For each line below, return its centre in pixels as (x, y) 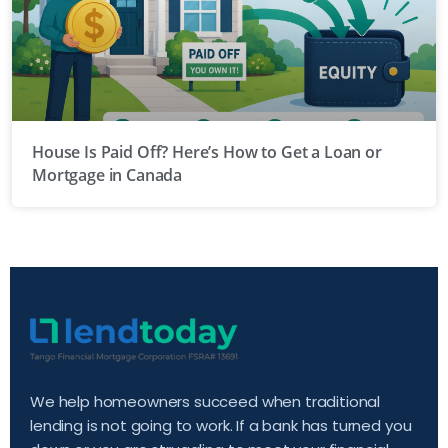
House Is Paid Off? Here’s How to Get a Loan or (207, 151)
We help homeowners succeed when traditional (205, 401)
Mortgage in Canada (107, 174)
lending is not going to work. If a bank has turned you (221, 425)
